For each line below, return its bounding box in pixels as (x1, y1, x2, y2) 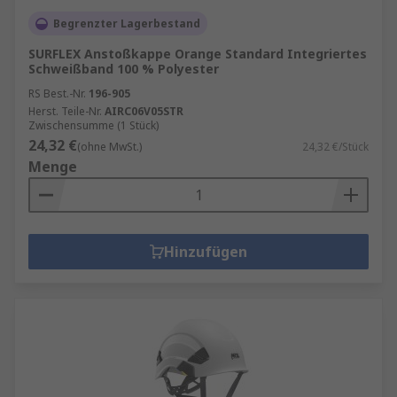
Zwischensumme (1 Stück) (28, 118, 159, 133)
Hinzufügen (164, 242, 247, 261)
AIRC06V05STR (105, 104, 183, 119)
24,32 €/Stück (302, 139, 369, 154)
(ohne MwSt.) (77, 139, 142, 154)
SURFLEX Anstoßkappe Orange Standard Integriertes (28, 45, 367, 62)
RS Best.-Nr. (28, 86, 86, 101)
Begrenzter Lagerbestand (53, 16, 200, 31)
